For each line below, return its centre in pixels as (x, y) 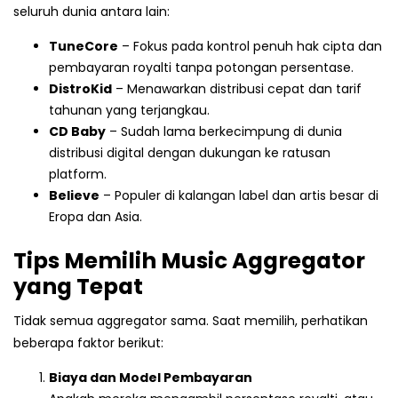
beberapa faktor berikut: (88, 342)
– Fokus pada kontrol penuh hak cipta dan (250, 47)
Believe (74, 196)
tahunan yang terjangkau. (129, 111)
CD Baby (77, 132)
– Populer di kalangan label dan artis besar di (239, 196)
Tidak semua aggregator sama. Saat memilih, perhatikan (191, 320)
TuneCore (84, 47)
